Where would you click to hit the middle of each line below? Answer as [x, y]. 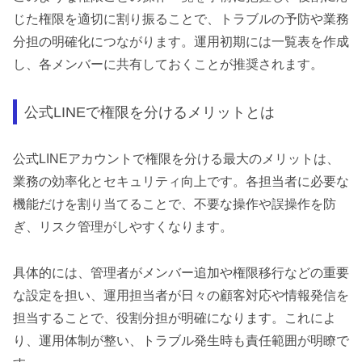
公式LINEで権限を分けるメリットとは [150, 112]
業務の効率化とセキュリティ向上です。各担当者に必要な [181, 182]
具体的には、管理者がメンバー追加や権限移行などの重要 [181, 273]
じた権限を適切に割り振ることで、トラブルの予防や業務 [181, 19]
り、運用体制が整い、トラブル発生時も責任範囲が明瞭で [181, 341]
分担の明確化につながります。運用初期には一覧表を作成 [181, 42]
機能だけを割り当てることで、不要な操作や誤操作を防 [175, 204]
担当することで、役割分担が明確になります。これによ [175, 318]
